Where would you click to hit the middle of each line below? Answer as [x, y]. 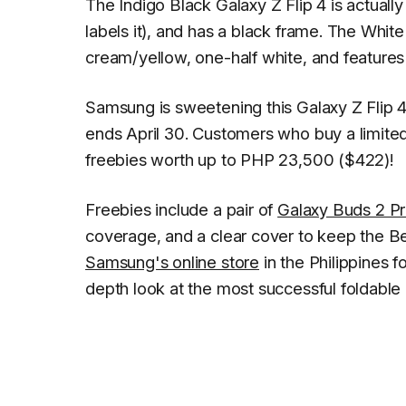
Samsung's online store [173, 262]
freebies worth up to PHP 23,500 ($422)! [239, 160]
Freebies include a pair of [182, 210]
